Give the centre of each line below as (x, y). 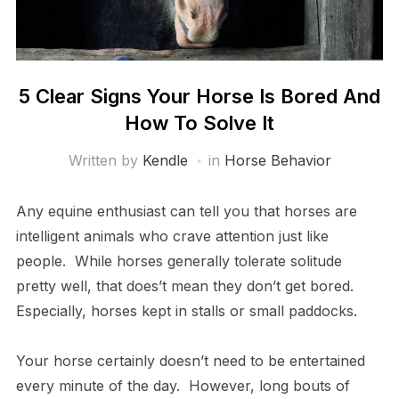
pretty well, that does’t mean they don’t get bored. (187, 285)
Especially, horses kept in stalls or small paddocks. (186, 310)
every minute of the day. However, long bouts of (183, 385)
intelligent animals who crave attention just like (172, 236)
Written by (105, 160)
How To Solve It (199, 122)
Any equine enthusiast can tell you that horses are (186, 211)
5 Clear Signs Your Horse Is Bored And (199, 96)
